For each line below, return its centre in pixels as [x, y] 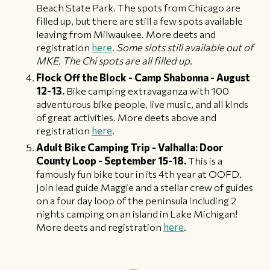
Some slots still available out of [185, 47]
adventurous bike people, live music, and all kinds [142, 103]
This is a [204, 160]
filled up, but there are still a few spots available [140, 20]
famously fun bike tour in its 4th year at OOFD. [139, 173]
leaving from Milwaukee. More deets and [126, 33]
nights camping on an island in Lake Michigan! [137, 213]
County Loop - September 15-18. [111, 160]
